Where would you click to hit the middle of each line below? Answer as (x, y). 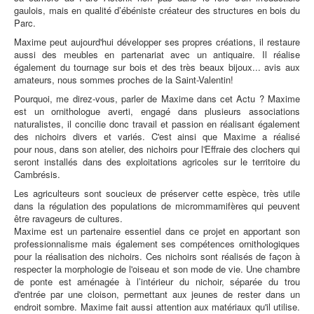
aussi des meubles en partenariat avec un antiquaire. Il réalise (157, 54)
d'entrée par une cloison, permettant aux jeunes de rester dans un (157, 294)
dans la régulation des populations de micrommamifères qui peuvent (157, 205)
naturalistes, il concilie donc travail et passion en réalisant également (157, 123)
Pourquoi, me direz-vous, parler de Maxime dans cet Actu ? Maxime (157, 98)
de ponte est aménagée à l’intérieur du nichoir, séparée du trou (157, 281)
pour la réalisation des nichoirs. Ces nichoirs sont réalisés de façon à (157, 256)
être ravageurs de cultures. (70, 218)
